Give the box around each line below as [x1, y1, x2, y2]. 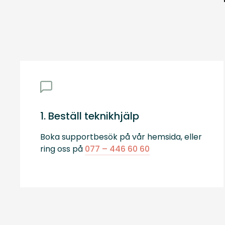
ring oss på [40, 143, 85, 155]
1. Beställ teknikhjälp [40, 109, 139, 124]
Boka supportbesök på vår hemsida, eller [40, 131, 202, 143]
